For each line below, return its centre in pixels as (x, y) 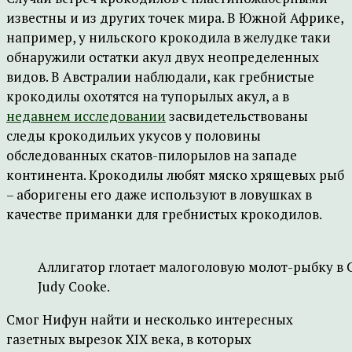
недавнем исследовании (86, 116)
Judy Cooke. (74, 286)
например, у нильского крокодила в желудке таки (169, 37)
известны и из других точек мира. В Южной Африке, (175, 18)
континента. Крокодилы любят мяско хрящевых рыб (175, 175)
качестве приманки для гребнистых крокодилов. (164, 214)
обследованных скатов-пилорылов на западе (152, 155)
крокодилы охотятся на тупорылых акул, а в (148, 96)
